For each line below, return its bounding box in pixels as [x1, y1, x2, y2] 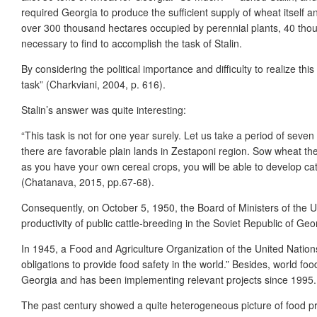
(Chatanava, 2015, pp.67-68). [21, 174, 154, 189]
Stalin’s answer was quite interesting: [21, 102, 186, 117]
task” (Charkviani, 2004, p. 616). [21, 76, 166, 91]
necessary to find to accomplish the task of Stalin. [21, 35, 242, 50]
